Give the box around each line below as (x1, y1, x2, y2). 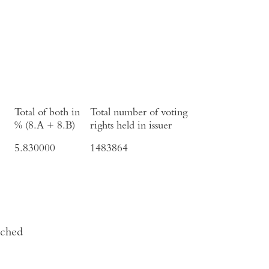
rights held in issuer (90, 121, 172, 131)
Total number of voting (90, 107, 187, 118)
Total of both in (14, 107, 80, 118)
